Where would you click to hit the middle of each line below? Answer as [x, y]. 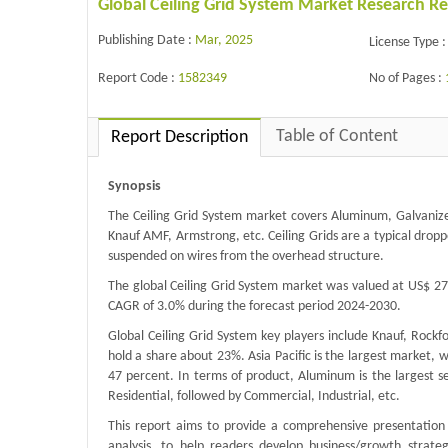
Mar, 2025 [224, 40]
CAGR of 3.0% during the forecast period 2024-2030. [254, 307]
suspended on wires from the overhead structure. [246, 257]
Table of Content [337, 137]
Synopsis [134, 187]
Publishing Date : [146, 40]
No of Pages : [407, 78]
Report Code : [138, 78]
